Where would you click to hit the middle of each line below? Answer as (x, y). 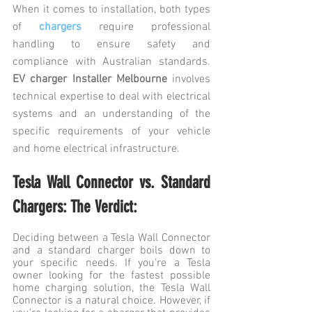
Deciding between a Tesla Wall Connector (111, 238)
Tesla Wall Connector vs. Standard (111, 182)
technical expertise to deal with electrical (111, 96)
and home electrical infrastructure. (96, 149)
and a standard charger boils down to (111, 250)
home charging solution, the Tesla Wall (111, 288)
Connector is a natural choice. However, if (111, 301)
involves (191, 79)
